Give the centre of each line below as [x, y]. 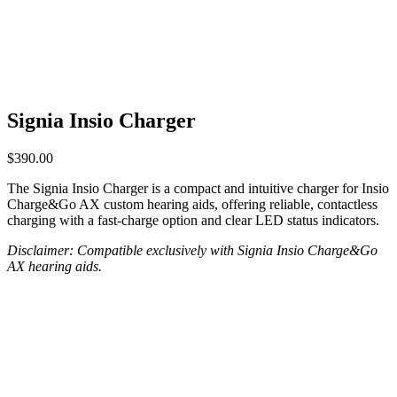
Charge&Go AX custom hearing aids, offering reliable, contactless [192, 205]
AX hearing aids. [54, 267]
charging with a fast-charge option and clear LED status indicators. [193, 221]
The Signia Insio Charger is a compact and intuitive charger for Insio [198, 189]
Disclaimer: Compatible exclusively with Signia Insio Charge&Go [192, 251]
